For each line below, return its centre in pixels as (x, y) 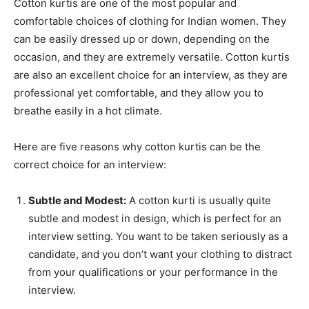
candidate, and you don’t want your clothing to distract (160, 254)
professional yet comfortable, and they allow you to (139, 93)
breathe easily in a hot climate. (88, 111)
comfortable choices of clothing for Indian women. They (150, 21)
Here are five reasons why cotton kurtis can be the (137, 147)
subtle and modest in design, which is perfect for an (155, 218)
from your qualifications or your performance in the (153, 272)
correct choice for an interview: (90, 165)
